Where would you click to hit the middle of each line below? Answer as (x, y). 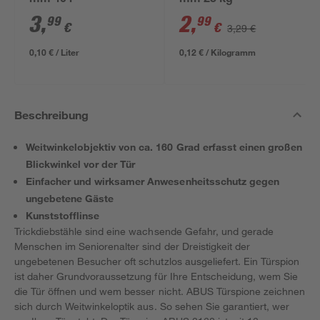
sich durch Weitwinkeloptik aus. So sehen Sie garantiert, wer (152, 306)
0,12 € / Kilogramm (218, 52)
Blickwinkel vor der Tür (81, 164)
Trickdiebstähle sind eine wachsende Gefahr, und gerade (144, 231)
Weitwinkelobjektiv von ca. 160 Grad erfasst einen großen (164, 147)
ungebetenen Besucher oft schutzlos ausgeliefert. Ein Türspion (157, 261)
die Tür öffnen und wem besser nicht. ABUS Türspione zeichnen (160, 291)
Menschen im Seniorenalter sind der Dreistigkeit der (132, 246)
